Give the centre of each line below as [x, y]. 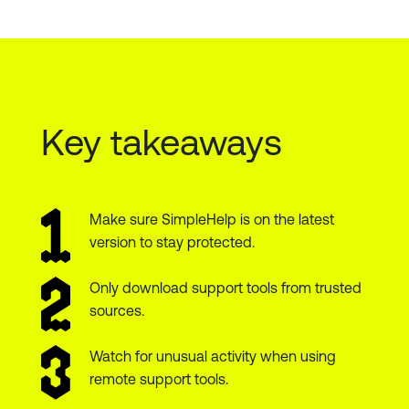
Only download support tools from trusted [225, 288]
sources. [116, 311]
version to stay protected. [172, 242]
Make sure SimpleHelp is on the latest [211, 220]
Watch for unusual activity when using [212, 357]
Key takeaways [162, 142]
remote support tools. [158, 379]
